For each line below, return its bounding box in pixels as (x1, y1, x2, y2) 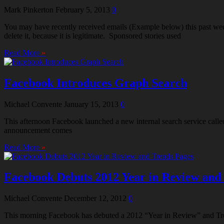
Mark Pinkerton (4, 5, 53, 14)
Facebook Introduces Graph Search (4, 76, 187, 89)
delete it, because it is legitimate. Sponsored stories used (4, 31, 181, 40)
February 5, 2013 (55, 5, 110, 14)
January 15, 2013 (64, 99, 118, 108)
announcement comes (4, 125, 72, 134)
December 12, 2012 (64, 194, 126, 203)
